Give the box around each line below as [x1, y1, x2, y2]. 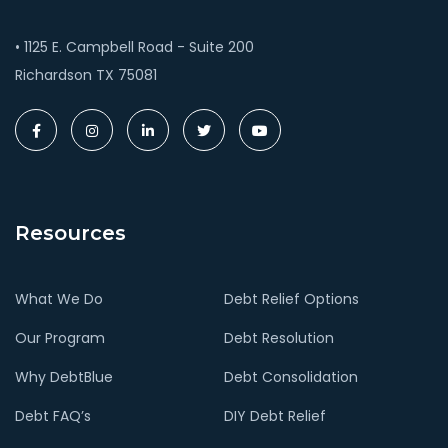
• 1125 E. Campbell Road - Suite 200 [15, 37, 254, 58]
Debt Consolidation [223, 367, 358, 388]
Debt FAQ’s [15, 406, 91, 427]
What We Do [15, 289, 103, 310]
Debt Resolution [223, 328, 334, 349]
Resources [15, 221, 126, 246]
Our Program [15, 328, 105, 349]
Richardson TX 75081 [15, 65, 157, 86]
